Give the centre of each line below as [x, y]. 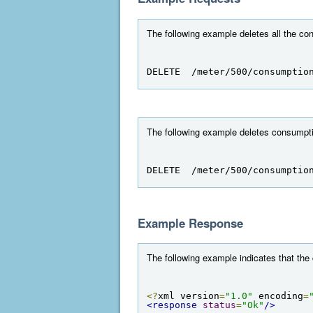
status [219, 305]
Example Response [190, 223]
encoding [278, 296]
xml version [189, 296]
